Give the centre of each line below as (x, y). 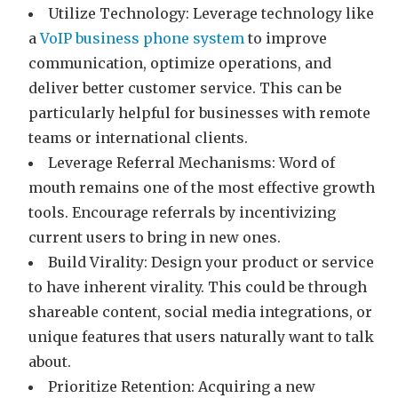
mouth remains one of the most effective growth (202, 187)
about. (50, 361)
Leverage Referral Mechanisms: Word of (191, 162)
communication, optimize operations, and (180, 63)
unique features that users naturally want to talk (201, 336)
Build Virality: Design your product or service (211, 262)
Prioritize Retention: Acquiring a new (182, 386)
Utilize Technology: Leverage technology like (211, 13)
